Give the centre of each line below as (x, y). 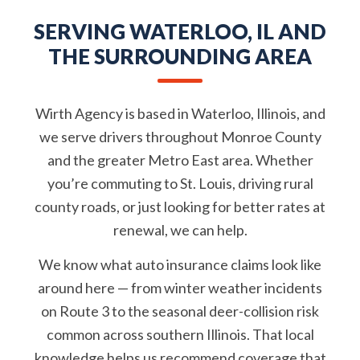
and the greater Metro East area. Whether (180, 160)
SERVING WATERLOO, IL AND (180, 31)
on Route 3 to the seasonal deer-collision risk (180, 311)
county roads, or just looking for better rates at (180, 207)
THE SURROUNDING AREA (180, 56)
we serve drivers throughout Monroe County (180, 137)
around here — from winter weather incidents (180, 288)
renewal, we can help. (180, 230)
